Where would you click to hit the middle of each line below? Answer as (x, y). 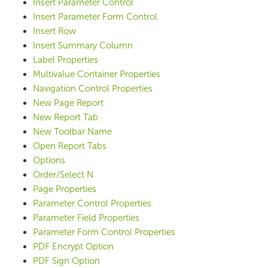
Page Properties (65, 189)
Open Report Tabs (70, 146)
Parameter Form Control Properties (104, 232)
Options (49, 161)
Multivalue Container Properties (97, 74)
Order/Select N (63, 175)
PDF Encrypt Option (73, 247)
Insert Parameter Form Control (95, 17)
